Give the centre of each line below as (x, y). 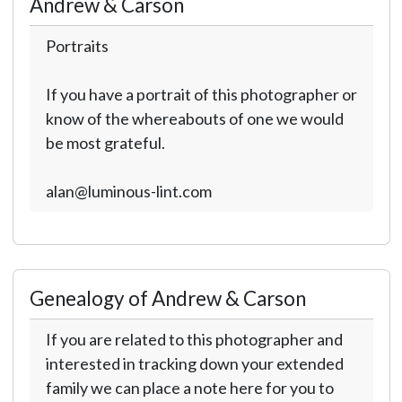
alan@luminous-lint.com (128, 191)
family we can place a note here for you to (189, 388)
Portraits (77, 46)
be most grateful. (105, 143)
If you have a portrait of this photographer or (201, 94)
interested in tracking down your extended (194, 363)
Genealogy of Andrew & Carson (167, 298)
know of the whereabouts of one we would (194, 118)
